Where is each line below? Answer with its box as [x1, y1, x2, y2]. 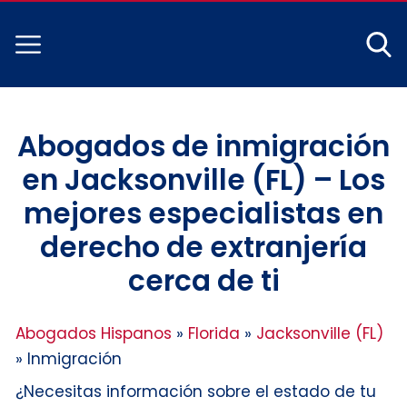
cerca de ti [127, 260, 280, 301]
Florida [188, 322, 240, 344]
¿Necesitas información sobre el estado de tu [15, 380, 376, 402]
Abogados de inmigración [17, 125, 390, 166]
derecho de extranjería [40, 226, 367, 267]
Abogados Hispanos [15, 322, 172, 344]
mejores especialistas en [24, 193, 383, 233]
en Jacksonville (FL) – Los [22, 159, 385, 200]
